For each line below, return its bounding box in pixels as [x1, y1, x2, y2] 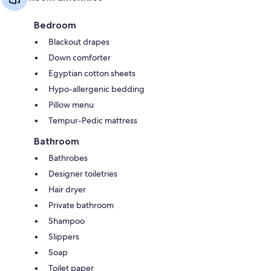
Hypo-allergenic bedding [48, 83, 145, 95]
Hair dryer [48, 184, 86, 195]
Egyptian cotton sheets [48, 68, 135, 79]
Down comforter [48, 52, 111, 64]
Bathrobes [48, 152, 88, 164]
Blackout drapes [48, 36, 109, 48]
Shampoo [48, 215, 85, 227]
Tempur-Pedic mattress [48, 115, 137, 126]
